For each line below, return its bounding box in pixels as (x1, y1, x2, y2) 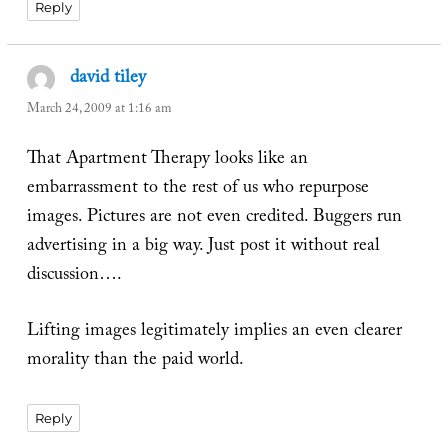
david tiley (70, 63, 147, 95)
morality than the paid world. (26, 346, 244, 378)
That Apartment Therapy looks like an (26, 145, 308, 177)
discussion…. (26, 261, 122, 293)
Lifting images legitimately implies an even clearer (26, 317, 402, 349)
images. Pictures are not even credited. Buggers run (26, 203, 402, 235)
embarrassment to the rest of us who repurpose (26, 174, 369, 206)
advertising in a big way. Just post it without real (26, 232, 380, 264)
